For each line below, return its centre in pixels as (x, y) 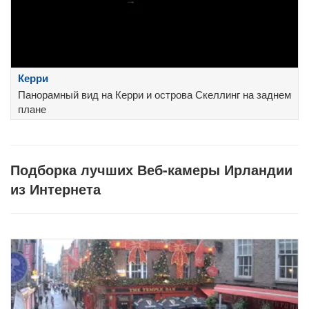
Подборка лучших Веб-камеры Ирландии (151, 170)
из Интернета (56, 189)
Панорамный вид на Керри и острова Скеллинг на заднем (154, 94)
